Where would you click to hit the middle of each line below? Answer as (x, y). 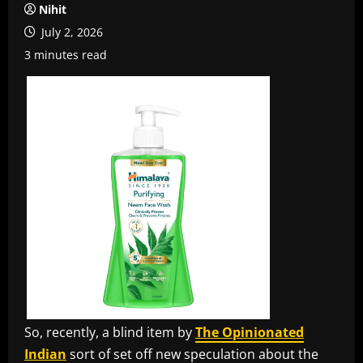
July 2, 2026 (70, 32)
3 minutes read (66, 55)
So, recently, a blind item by (110, 332)
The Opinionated (250, 332)
